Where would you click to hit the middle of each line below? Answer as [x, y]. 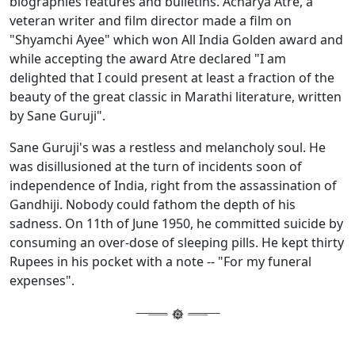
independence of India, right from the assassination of [173, 186]
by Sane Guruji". [57, 116]
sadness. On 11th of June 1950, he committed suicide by [176, 224]
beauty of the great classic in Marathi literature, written [176, 97]
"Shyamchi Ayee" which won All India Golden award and [176, 40]
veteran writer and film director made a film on [151, 21]
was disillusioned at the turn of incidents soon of [156, 167]
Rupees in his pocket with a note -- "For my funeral [160, 262]
